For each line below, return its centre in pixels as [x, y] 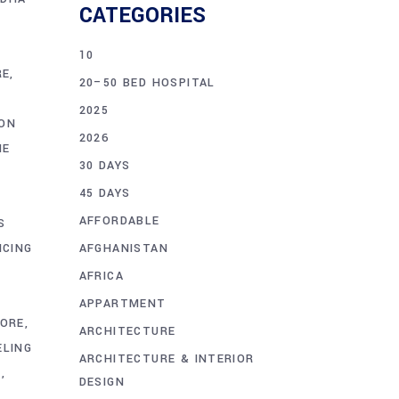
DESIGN [102, 382]
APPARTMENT [122, 303]
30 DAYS [105, 165]
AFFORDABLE [119, 220]
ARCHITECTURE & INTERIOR [167, 358]
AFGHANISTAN [123, 248]
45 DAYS [105, 193]
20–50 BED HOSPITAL [147, 82]
